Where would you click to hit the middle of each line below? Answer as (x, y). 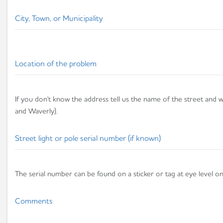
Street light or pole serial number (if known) (88, 138)
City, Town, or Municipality (59, 18)
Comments (34, 201)
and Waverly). (36, 111)
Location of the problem (56, 63)
